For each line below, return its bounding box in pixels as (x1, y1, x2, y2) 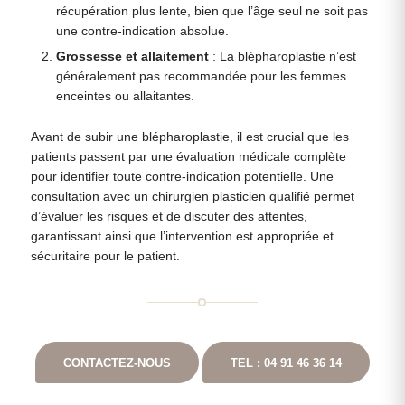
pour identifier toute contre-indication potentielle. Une (30, 169, 334, 184)
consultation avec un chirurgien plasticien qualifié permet (30, 189, 354, 203)
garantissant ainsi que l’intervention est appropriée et (30, 229, 334, 243)
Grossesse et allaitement (56, 49, 210, 63)
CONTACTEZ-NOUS (62, 355, 171, 370)
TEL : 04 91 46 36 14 (230, 355, 342, 370)
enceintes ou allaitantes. (56, 89, 195, 103)
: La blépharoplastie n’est (209, 49, 357, 63)
